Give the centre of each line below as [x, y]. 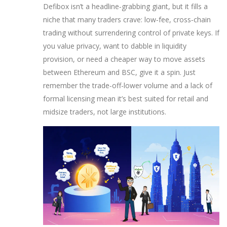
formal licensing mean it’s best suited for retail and [126, 98]
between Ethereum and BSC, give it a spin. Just [119, 72]
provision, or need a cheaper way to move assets [124, 59]
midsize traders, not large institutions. [105, 111]
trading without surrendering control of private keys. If [131, 32]
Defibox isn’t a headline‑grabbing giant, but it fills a [125, 6]
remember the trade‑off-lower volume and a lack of [128, 85]
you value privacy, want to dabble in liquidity [115, 46]
